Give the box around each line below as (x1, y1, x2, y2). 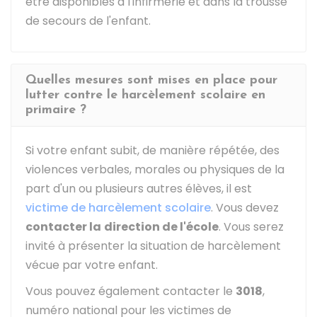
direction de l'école (104, 219, 219, 235)
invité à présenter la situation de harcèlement (25, 238, 281, 254)
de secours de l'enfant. (25, 13, 151, 29)
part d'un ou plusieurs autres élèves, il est (25, 180, 252, 197)
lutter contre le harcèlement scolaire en (25, 88, 265, 102)
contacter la (25, 219, 101, 235)
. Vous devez (211, 200, 279, 216)
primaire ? (25, 103, 86, 117)
